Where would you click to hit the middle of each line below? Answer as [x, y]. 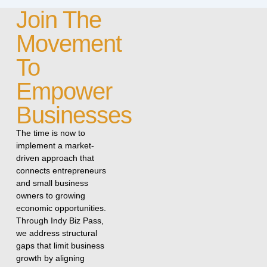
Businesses [74, 115]
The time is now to [50, 133]
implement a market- [55, 146]
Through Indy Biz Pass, [60, 221]
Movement [69, 44]
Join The [58, 20]
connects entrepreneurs [61, 171]
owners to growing [50, 196]
